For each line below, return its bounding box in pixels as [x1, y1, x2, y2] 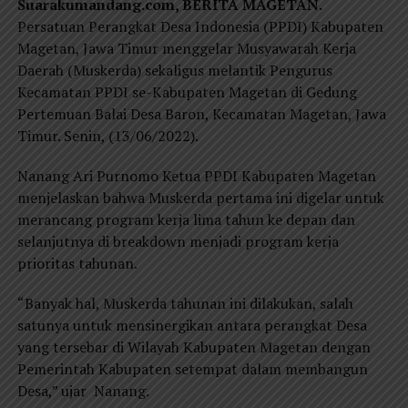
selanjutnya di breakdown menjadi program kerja [16, 231, 339, 252]
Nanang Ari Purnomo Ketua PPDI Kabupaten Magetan [16, 166, 376, 187]
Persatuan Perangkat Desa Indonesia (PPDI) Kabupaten [16, 16, 383, 37]
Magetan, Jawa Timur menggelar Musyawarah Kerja [16, 38, 356, 59]
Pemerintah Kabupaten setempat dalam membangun [16, 359, 368, 380]
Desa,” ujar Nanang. [16, 381, 149, 402]
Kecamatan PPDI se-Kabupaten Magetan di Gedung [16, 82, 357, 103]
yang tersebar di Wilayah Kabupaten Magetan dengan [16, 337, 371, 358]
